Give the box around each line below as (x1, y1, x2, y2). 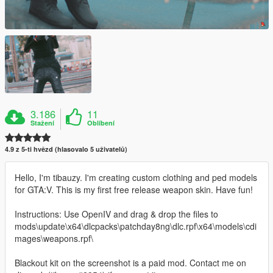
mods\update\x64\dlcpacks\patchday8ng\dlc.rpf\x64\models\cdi (15, 219, 257, 232)
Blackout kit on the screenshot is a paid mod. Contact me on (15, 256, 246, 269)
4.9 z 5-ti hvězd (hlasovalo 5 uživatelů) (5, 144, 127, 154)
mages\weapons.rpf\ (15, 232, 93, 244)
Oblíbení (87, 118, 115, 127)
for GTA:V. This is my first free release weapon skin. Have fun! (15, 183, 253, 196)
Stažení (30, 118, 55, 127)
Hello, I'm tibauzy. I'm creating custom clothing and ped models (15, 171, 257, 183)
